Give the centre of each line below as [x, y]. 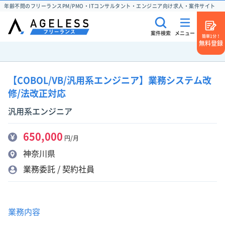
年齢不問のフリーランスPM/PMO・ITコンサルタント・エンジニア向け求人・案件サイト [110, 6]
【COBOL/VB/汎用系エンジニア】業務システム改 [110, 80]
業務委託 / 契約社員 [59, 169]
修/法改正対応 [37, 93]
